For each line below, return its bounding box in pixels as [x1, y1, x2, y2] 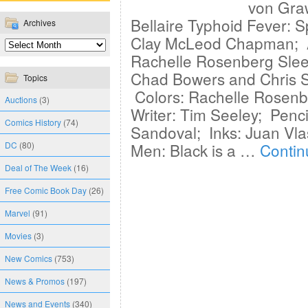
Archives [23, 16, 56, 28]
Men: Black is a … [131, 139, 260, 161]
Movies [5, 230, 32, 241]
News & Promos [5, 275, 65, 287]
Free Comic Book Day [5, 184, 87, 196]
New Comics [5, 252, 52, 264]
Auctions [5, 93, 37, 105]
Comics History [5, 116, 61, 128]
